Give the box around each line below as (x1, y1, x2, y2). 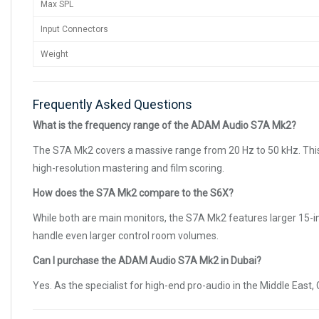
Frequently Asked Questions (33, 96, 192, 112)
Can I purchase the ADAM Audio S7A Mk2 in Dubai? (33, 254, 261, 266)
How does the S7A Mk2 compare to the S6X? (33, 187, 234, 199)
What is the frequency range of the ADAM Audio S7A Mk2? (33, 119, 296, 131)
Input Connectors (41, 23, 108, 34)
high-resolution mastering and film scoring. (33, 162, 224, 174)
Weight (41, 48, 68, 59)
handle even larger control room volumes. (33, 229, 219, 241)
